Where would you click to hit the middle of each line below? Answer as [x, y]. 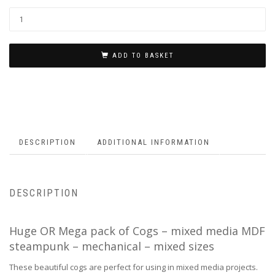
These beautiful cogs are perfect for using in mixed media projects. [134, 267]
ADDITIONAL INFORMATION [153, 142]
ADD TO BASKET [143, 55]
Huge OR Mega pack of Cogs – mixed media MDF [137, 231]
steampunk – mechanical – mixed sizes [112, 246]
